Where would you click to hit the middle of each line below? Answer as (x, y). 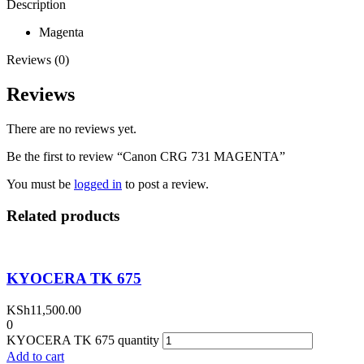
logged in (98, 184)
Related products (63, 215)
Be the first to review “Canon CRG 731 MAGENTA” (146, 157)
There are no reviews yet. (71, 129)
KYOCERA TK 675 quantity (83, 340)
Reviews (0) (38, 60)
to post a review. (165, 184)
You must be (40, 184)
